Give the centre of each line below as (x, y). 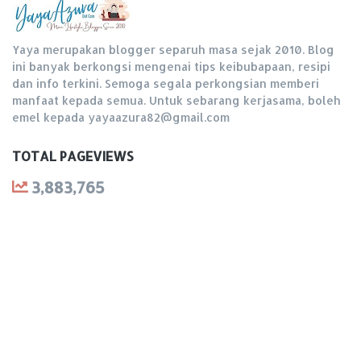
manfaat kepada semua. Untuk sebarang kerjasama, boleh (176, 101)
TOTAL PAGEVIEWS (73, 156)
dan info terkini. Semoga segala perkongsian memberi (166, 84)
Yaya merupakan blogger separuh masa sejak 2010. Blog (173, 50)
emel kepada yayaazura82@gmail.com (121, 118)
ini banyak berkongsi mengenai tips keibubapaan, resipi (171, 67)
